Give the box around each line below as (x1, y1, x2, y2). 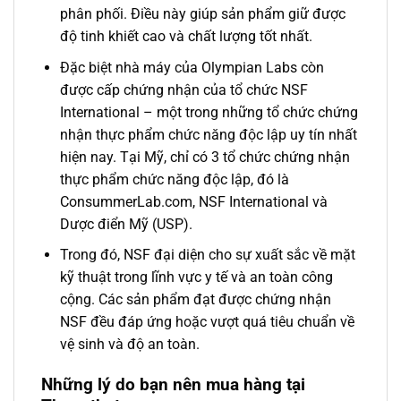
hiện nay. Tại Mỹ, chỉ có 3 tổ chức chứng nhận (59, 148, 350, 166)
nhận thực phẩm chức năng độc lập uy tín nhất (59, 125, 357, 143)
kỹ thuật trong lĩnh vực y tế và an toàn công (59, 269, 333, 286)
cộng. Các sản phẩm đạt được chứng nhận (59, 291, 331, 309)
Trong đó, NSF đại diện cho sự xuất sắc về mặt (59, 246, 355, 264)
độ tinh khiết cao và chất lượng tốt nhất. (59, 28, 312, 46)
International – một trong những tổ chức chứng (59, 103, 358, 121)
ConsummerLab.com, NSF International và (59, 192, 328, 210)
